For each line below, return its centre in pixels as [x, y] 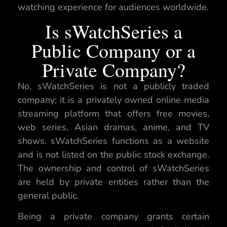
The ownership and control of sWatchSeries [113, 168]
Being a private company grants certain [113, 217]
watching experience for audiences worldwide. [113, 7]
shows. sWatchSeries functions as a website [113, 141]
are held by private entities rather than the [113, 182]
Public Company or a [113, 50]
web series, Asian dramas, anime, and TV [113, 127]
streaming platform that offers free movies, [113, 113]
